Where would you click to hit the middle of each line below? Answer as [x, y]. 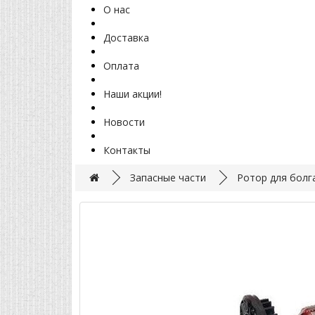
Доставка [126, 38]
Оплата [121, 66]
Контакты [127, 150]
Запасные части [168, 178]
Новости [124, 122]
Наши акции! [133, 94]
